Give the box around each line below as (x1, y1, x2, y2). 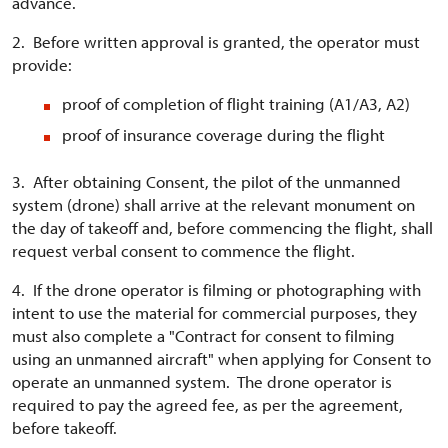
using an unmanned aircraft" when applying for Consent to (12, 348, 431, 369)
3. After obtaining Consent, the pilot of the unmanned (12, 171, 401, 192)
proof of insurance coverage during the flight (62, 124, 385, 145)
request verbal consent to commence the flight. (12, 240, 355, 261)
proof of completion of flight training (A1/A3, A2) (62, 93, 410, 114)
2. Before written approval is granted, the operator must (12, 31, 420, 52)
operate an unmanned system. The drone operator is (12, 371, 392, 392)
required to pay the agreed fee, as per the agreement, (12, 394, 403, 415)
